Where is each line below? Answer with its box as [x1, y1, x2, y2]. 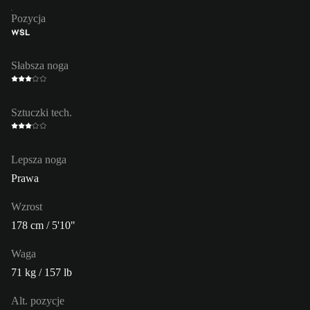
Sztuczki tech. [11, 106, 72, 118]
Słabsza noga [11, 59, 69, 71]
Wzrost [11, 200, 42, 212]
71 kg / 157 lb [11, 266, 72, 278]
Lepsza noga [11, 153, 66, 165]
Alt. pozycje [11, 294, 64, 307]
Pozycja [11, 12, 46, 24]
